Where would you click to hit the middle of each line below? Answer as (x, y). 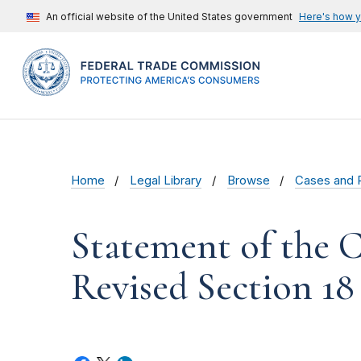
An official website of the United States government (169, 17)
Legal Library (166, 181)
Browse (248, 181)
